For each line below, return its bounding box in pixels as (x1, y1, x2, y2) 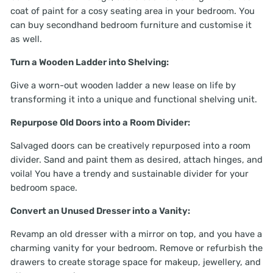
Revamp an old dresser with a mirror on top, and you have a (10, 229, 262, 239)
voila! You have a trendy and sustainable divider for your (10, 168, 249, 179)
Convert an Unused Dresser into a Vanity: (10, 205, 190, 216)
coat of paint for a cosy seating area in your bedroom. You (10, 5, 255, 16)
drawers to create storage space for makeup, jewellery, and (10, 257, 261, 268)
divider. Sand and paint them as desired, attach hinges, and (10, 154, 263, 165)
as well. (10, 34, 42, 44)
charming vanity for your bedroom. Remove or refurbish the (10, 243, 263, 253)
